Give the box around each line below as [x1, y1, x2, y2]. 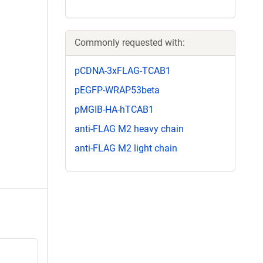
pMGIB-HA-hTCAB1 [75, 103, 154, 115]
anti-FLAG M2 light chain [75, 143, 177, 154]
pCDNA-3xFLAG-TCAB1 [75, 65, 171, 76]
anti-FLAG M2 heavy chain [75, 123, 184, 135]
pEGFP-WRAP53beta [75, 84, 160, 96]
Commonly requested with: [75, 36, 185, 48]
